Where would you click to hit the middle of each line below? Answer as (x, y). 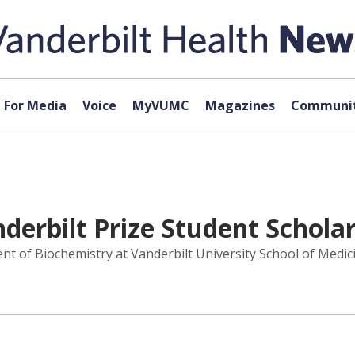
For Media (35, 105)
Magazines (240, 105)
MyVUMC (160, 105)
